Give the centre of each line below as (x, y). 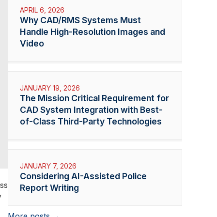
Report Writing (49, 187)
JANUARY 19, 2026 (50, 88)
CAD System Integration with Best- (91, 109)
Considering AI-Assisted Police (83, 176)
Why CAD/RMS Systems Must (80, 20)
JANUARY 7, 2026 (48, 166)
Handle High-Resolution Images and (93, 31)
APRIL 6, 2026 (42, 10)
